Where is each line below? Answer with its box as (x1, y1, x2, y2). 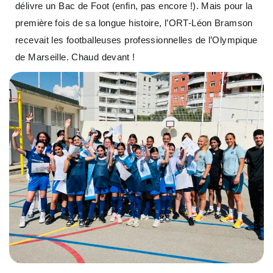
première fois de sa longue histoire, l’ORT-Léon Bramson (15, 18, 253, 29)
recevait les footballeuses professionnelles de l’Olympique (15, 35, 258, 46)
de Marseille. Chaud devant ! (15, 52, 135, 63)
